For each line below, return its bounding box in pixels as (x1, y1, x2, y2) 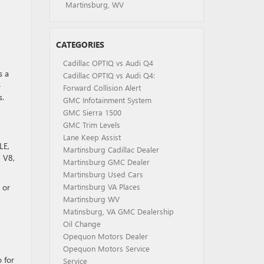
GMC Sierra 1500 (62, 107, 121, 117)
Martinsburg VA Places (62, 181, 140, 192)
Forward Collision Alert (62, 82, 141, 93)
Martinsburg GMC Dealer (62, 157, 150, 167)
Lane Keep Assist (62, 132, 121, 142)
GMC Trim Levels (62, 120, 120, 130)
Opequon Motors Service (62, 243, 150, 253)
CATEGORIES (55, 39, 104, 50)
